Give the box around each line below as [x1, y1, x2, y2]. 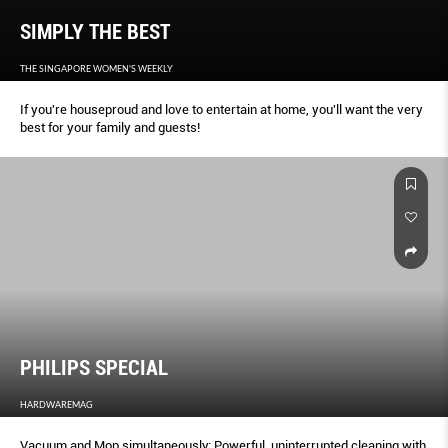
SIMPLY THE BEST [20, 20, 170, 45]
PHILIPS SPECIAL [20, 355, 168, 380]
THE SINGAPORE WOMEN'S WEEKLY [20, 63, 173, 75]
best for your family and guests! [20, 120, 200, 136]
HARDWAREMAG [20, 398, 93, 410]
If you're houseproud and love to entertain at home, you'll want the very [20, 102, 423, 118]
